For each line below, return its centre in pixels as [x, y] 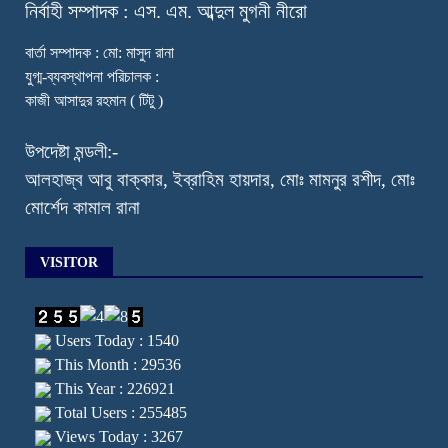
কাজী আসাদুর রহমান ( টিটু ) [94, 101]
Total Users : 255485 [119, 412]
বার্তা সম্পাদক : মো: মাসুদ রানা [99, 53]
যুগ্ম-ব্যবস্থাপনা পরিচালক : [92, 77]
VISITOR [69, 263]
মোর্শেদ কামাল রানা [82, 208]
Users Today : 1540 [115, 340]
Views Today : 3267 [117, 436]
